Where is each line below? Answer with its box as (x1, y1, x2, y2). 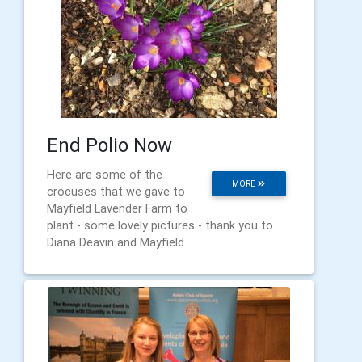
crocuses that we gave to (47, 183, 185, 199)
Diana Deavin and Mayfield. (47, 234, 187, 250)
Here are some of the (47, 166, 162, 182)
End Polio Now (47, 133, 172, 157)
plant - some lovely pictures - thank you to (47, 217, 273, 233)
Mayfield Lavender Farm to (47, 200, 187, 216)
